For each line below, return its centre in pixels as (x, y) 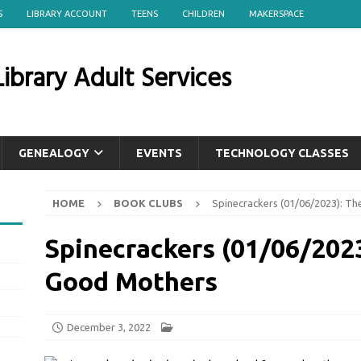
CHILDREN (203, 14)
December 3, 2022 (108, 327)
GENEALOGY (54, 153)
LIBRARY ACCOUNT (67, 14)
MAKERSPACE (276, 14)
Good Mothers (131, 281)
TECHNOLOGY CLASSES (282, 153)
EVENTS (159, 153)
